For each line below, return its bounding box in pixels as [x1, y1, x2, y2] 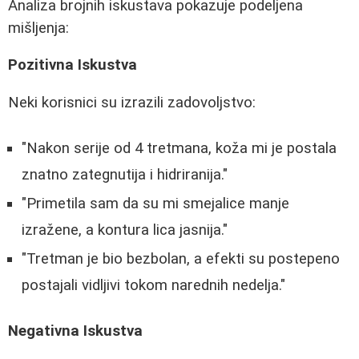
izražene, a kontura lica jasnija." [22, 220, 228, 239]
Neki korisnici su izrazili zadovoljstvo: [8, 94, 256, 112]
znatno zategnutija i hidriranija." [22, 165, 228, 184]
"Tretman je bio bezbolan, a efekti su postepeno [22, 249, 340, 268]
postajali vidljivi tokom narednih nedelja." [22, 276, 285, 294]
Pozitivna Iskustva [8, 56, 137, 75]
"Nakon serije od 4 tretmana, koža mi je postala [22, 139, 337, 157]
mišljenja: [8, 18, 69, 37]
